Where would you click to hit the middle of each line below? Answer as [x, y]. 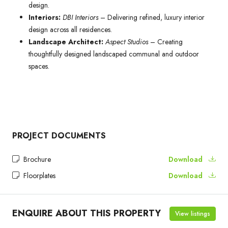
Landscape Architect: [66, 41]
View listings [193, 213]
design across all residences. [70, 29]
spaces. [39, 66]
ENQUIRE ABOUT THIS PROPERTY [87, 213]
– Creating [165, 41]
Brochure [36, 159]
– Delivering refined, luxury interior [152, 17]
